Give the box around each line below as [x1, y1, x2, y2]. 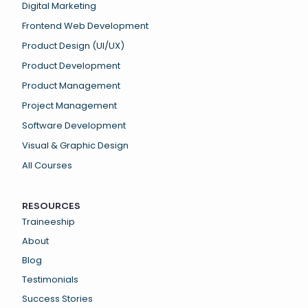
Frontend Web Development [22, 19, 148, 32]
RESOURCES [22, 200, 80, 212]
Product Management [22, 79, 120, 92]
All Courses [22, 159, 72, 172]
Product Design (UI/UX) [22, 39, 124, 52]
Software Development [22, 119, 126, 132]
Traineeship [22, 215, 75, 228]
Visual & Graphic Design [22, 139, 129, 152]
